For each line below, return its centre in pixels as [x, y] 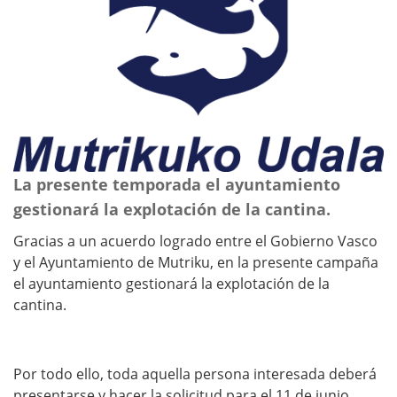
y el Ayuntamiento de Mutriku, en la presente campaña [196, 262]
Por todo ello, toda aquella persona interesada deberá [195, 374]
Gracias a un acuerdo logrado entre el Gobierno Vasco [195, 241]
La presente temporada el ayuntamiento [177, 184]
